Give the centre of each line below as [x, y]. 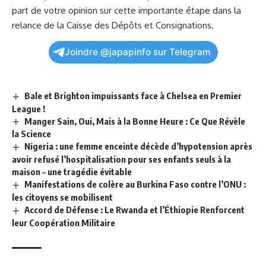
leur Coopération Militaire [64, 223]
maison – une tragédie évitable [72, 172]
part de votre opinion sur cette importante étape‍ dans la [126, 10]
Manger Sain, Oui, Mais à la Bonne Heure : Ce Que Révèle [135, 121]
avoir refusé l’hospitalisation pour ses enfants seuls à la [121, 159]
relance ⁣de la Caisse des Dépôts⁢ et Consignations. [113, 25]
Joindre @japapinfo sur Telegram [137, 52]
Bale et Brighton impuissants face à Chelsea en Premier [133, 95]
